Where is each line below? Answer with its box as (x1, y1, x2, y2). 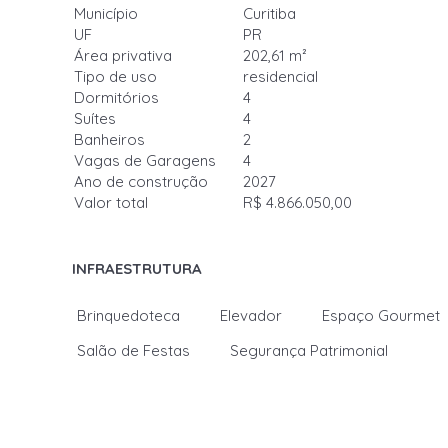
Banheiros (74, 130, 145, 149)
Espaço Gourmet (322, 306, 440, 325)
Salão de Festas (77, 341, 190, 360)
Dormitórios (74, 88, 159, 107)
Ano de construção (74, 172, 208, 191)
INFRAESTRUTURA (72, 259, 202, 278)
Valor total (74, 193, 148, 212)
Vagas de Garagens (74, 151, 216, 170)
